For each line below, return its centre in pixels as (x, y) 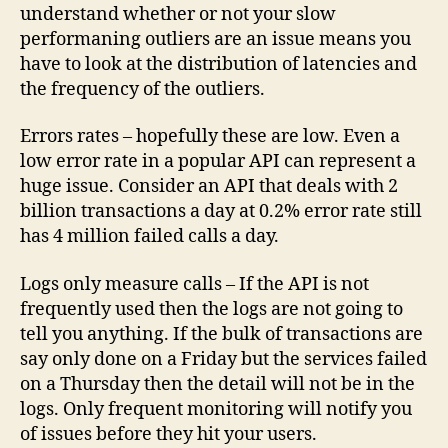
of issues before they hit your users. (168, 434)
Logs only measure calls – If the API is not (194, 284)
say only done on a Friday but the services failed (223, 359)
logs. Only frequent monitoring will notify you (216, 409)
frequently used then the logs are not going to (211, 309)
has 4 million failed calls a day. (149, 237)
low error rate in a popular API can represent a (218, 162)
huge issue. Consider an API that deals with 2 (209, 187)
